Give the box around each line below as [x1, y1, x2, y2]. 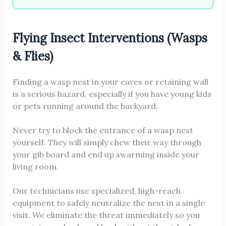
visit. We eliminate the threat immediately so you [12, 210, 200, 220]
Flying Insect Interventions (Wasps [12, 30, 207, 46]
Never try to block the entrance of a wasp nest [12, 125, 193, 136]
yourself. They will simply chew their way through [12, 137, 201, 148]
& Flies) [12, 48, 53, 65]
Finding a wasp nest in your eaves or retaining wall [12, 77, 208, 87]
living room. [12, 161, 59, 172]
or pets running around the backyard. [12, 101, 158, 111]
